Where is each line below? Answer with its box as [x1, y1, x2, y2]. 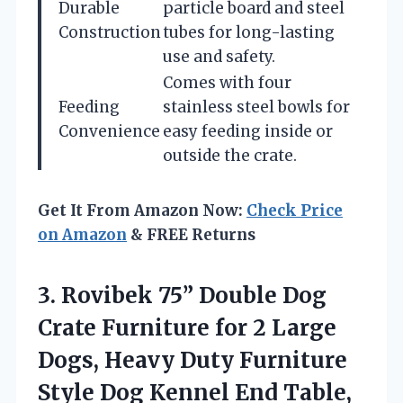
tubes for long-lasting [163, 22, 335, 42]
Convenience [58, 121, 160, 141]
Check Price [246, 200, 343, 220]
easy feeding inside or [163, 121, 333, 141]
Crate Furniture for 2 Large [38, 313, 336, 342]
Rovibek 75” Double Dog [61, 281, 327, 309]
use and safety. [163, 46, 275, 67]
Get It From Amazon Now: [38, 200, 246, 220]
